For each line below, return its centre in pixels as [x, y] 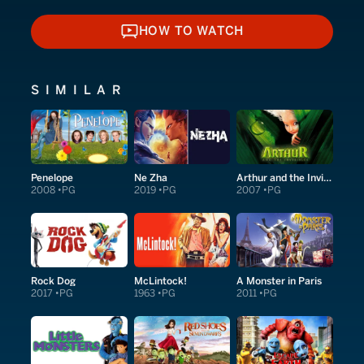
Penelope [52, 177]
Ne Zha [150, 177]
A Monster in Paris [279, 280]
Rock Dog [53, 280]
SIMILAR [79, 90]
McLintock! [160, 280]
